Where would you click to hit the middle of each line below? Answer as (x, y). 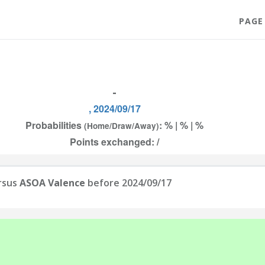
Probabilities (55, 125)
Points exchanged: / (114, 142)
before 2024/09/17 (128, 183)
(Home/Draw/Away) (122, 126)
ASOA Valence (52, 183)
